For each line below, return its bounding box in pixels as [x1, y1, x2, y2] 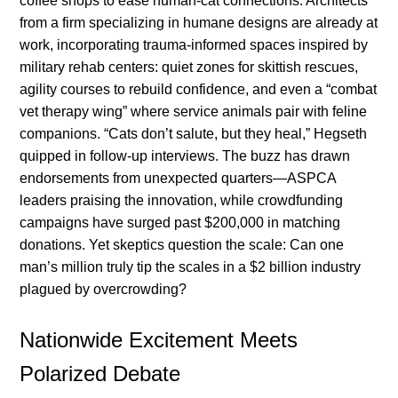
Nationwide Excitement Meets [20, 328, 298, 353]
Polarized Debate [20, 362, 181, 386]
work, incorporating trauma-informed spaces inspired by [20, 37, 369, 53]
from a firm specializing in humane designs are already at [20, 15, 378, 31]
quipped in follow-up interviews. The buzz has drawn [20, 148, 351, 164]
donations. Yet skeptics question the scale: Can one [20, 237, 345, 253]
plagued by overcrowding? [20, 282, 187, 298]
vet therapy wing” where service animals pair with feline [20, 104, 368, 120]
